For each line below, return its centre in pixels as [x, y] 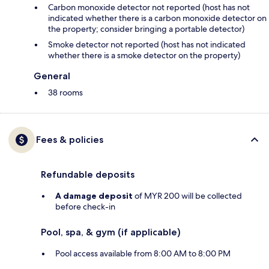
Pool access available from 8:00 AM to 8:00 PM [143, 254]
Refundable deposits [88, 175]
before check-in [85, 207]
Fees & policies [70, 140]
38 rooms [65, 93]
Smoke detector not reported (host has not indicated [147, 45]
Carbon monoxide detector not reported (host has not [149, 8]
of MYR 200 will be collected [187, 196]
